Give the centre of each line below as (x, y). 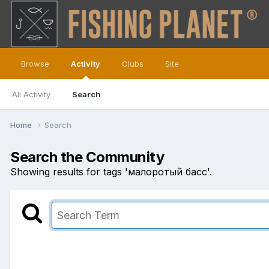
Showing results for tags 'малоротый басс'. (111, 171)
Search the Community (87, 157)
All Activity (31, 94)
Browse (35, 64)
